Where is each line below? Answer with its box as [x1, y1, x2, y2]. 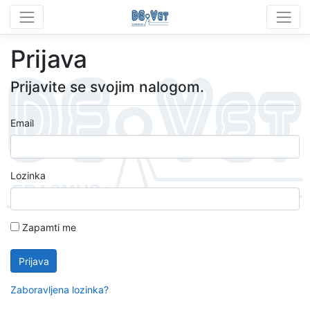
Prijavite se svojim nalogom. [10, 78, 204, 96]
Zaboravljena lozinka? [10, 283, 109, 295]
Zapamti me [19, 221, 76, 234]
